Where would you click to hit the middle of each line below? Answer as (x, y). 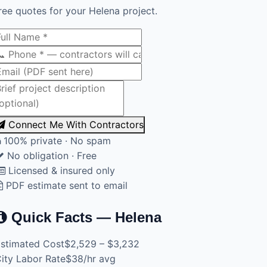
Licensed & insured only (60, 170)
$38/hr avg (91, 258)
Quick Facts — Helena (84, 217)
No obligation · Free (50, 155)
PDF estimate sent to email (65, 185)
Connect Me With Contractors (76, 124)
